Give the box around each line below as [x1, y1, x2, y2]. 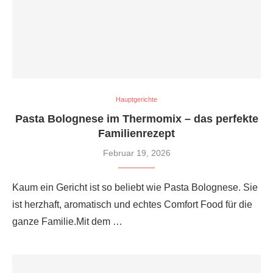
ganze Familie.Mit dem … [12, 216, 122, 227]
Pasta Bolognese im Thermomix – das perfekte [15, 113, 258, 126]
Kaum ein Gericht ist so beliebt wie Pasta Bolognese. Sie [12, 182, 258, 193]
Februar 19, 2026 [102, 148, 171, 158]
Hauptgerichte [116, 96, 157, 104]
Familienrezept [98, 127, 175, 140]
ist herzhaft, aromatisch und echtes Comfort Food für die [12, 199, 252, 210]
